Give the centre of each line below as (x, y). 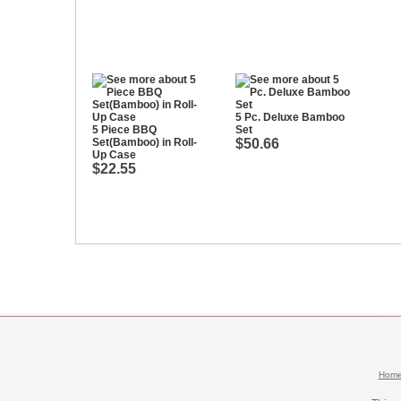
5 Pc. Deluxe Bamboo (290, 117)
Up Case (114, 155)
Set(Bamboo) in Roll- (145, 142)
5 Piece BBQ (124, 130)
